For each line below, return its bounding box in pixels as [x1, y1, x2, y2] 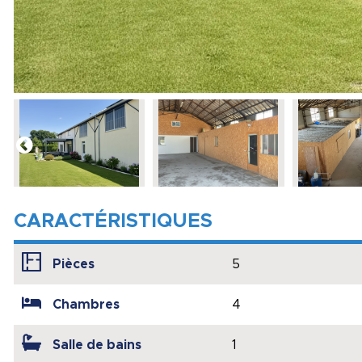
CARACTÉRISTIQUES [14, 211, 213, 231]
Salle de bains [53, 338, 141, 351]
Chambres [53, 297, 120, 311]
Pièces [53, 257, 95, 271]
